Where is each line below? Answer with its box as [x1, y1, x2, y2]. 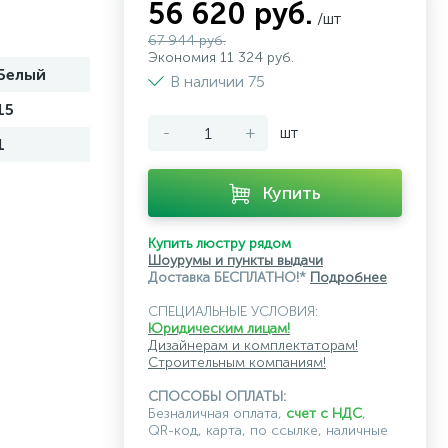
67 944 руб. [148, 32, 226, 49]
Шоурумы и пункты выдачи [148, 252, 323, 269]
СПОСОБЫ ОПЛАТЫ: [148, 388, 286, 405]
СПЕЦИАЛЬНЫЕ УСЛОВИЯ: [148, 303, 318, 320]
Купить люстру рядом [148, 235, 295, 252]
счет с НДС [286, 405, 362, 422]
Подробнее [310, 269, 387, 286]
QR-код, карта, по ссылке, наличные [148, 422, 388, 439]
